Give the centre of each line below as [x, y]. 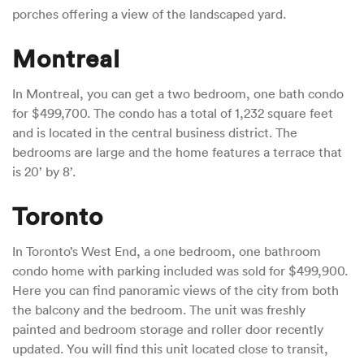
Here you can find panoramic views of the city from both [175, 290]
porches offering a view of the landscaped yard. [151, 14]
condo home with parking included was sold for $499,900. [180, 271]
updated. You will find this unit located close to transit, [170, 349]
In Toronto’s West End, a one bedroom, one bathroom [167, 251]
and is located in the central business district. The [155, 133]
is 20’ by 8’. [45, 172]
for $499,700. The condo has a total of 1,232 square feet [173, 113]
